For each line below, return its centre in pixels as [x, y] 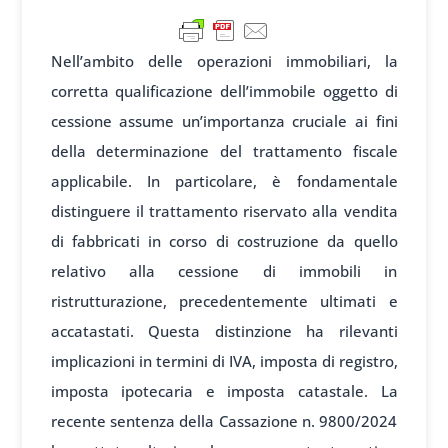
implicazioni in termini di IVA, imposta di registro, [224, 360]
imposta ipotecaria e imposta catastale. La [224, 390]
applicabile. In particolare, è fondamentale [224, 180]
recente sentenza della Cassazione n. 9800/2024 [224, 420]
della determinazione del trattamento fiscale [224, 150]
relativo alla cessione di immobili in [224, 270]
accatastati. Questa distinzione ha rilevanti [224, 330]
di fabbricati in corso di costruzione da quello [224, 240]
